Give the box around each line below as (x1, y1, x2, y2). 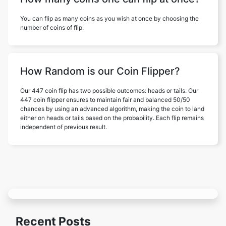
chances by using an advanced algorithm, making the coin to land (20, 105, 204, 112)
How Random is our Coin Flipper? (20, 65, 180, 77)
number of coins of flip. (20, 24, 84, 31)
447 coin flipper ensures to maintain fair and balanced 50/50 (20, 96, 190, 103)
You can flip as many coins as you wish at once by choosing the (20, 15, 199, 22)
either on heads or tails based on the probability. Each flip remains (20, 114, 204, 122)
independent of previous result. (20, 123, 107, 131)
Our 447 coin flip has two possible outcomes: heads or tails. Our (20, 87, 198, 94)
